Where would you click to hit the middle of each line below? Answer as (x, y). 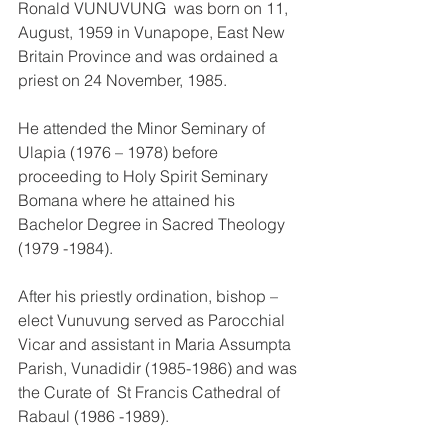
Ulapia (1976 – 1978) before (120, 151)
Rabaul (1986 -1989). (93, 415)
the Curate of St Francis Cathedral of (151, 391)
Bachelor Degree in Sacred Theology (153, 223)
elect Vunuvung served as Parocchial (153, 319)
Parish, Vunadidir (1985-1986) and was (159, 367)
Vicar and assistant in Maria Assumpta (156, 343)
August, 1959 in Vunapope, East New (153, 31)
